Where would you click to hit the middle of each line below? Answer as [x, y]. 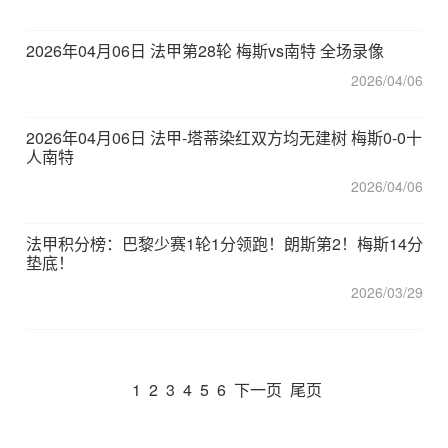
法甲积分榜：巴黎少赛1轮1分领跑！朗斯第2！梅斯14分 [224, 243]
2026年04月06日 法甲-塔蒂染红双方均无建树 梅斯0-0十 [224, 137]
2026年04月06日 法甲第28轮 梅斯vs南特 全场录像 [205, 50]
